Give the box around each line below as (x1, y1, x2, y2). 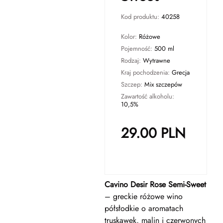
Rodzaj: (120, 56, 143, 65)
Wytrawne (142, 56, 170, 65)
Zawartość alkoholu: (120, 92, 174, 101)
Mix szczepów (144, 80, 182, 89)
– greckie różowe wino (104, 191, 183, 202)
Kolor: (120, 32, 139, 41)
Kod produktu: (120, 12, 161, 21)
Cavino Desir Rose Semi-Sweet (104, 179, 206, 190)
